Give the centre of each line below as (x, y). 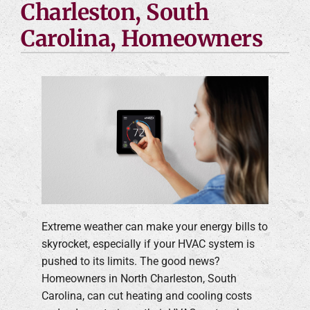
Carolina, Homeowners (142, 38)
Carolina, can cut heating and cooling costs (147, 295)
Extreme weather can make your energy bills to (155, 226)
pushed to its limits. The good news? (131, 261)
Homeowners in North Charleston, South (139, 278)
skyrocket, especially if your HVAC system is (148, 244)
